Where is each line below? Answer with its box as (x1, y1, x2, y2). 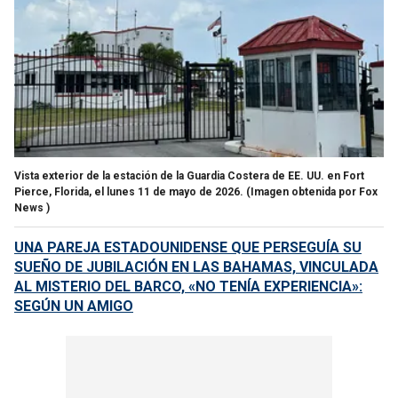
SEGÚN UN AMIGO (14, 298, 133, 315)
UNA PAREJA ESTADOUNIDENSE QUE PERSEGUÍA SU (14, 239, 362, 257)
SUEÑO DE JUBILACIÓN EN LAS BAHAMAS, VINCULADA (14, 259, 378, 276)
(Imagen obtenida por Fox (246, 186, 378, 199)
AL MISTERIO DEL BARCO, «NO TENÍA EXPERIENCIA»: (14, 278, 362, 296)
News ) (14, 202, 50, 215)
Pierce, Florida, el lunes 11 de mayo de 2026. (14, 186, 243, 199)
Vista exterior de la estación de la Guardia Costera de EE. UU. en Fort (14, 170, 364, 183)
